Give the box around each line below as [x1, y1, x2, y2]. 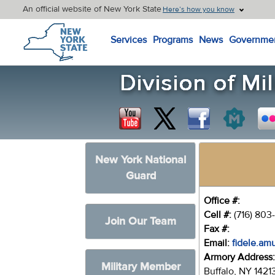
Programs [153, 34, 193, 46]
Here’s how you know [163, 4, 234, 14]
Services [110, 34, 147, 46]
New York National [95, 153, 187, 167]
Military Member [101, 260, 180, 274]
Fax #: [204, 223, 230, 235]
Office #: [204, 195, 241, 207]
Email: [204, 237, 230, 249]
